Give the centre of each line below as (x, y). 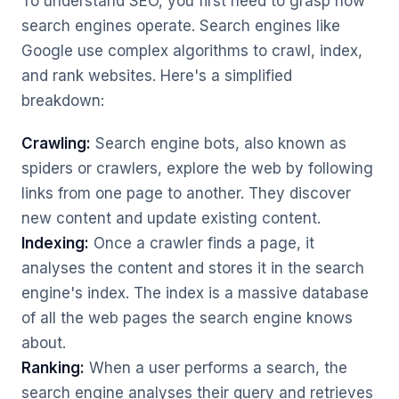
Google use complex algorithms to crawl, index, (192, 51)
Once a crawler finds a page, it (202, 243)
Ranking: (53, 368)
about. (44, 343)
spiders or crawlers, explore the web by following (197, 168)
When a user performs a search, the (216, 368)
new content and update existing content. (171, 218)
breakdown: (63, 101)
